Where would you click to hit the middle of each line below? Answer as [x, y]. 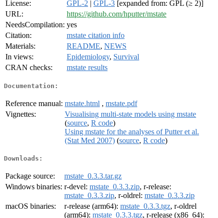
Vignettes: [21, 114]
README [83, 46]
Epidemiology [88, 57]
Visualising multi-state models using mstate [130, 114]
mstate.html [82, 103]
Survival [126, 57]
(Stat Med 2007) [90, 140]
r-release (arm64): [92, 206]
